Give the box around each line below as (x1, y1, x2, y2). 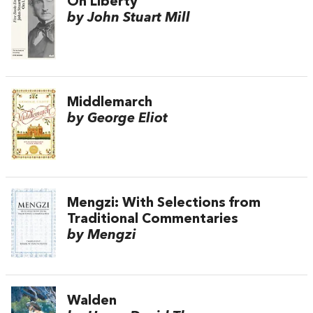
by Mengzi (67, 228, 136, 242)
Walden (67, 293, 117, 308)
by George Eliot (67, 111, 168, 126)
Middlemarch (67, 95, 152, 110)
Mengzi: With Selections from (67, 196, 261, 210)
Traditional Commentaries (67, 212, 238, 226)
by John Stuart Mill (67, 11, 190, 26)
